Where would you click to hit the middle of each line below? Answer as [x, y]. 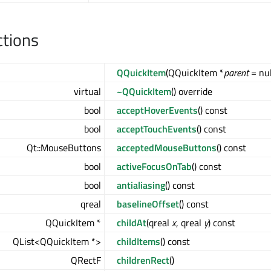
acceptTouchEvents [157, 129]
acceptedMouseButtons [167, 148]
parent [236, 73]
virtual [87, 91]
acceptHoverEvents [157, 110]
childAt [132, 223]
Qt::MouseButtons [64, 148]
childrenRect [143, 260]
